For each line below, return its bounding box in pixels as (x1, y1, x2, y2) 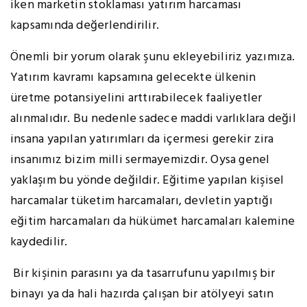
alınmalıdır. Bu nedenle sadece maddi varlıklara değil (10, 109, 296, 130)
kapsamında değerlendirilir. (10, 16, 160, 36)
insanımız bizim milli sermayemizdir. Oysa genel (10, 150, 270, 171)
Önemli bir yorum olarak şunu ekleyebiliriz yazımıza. (10, 47, 295, 68)
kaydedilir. (10, 232, 68, 253)
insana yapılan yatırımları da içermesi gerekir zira (10, 130, 274, 150)
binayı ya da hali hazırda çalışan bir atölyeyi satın (10, 284, 274, 305)
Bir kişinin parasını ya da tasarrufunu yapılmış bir (10, 264, 275, 284)
